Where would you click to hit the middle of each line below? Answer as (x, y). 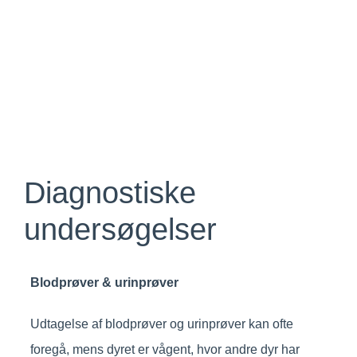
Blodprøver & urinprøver (104, 283)
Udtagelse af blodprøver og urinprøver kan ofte (161, 324)
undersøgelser (120, 230)
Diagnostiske (110, 193)
